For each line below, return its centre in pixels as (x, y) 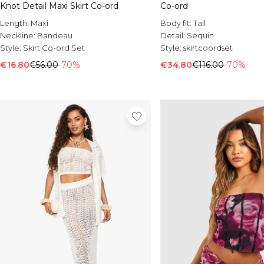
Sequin (200, 36)
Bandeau (55, 36)
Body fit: (177, 23)
